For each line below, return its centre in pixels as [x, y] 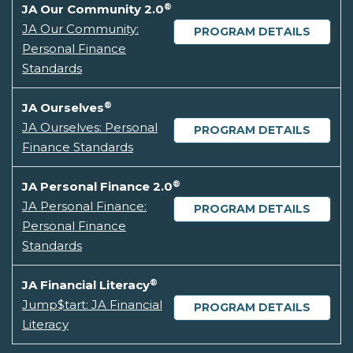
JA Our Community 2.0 [93, 9]
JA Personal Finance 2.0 [97, 187]
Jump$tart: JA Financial [92, 305]
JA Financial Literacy [86, 285]
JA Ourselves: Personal [90, 128]
